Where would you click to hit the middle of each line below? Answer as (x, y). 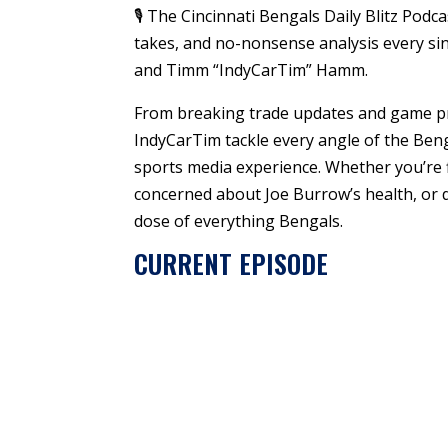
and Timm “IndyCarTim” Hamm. (251, 70)
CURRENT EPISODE (231, 263)
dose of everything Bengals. (239, 221)
